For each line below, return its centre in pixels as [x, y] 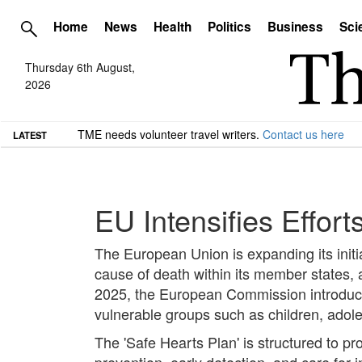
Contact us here [303, 134]
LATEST [30, 135]
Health [173, 27]
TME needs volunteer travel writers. [170, 134]
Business [295, 27]
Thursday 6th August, [80, 67]
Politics [229, 27]
